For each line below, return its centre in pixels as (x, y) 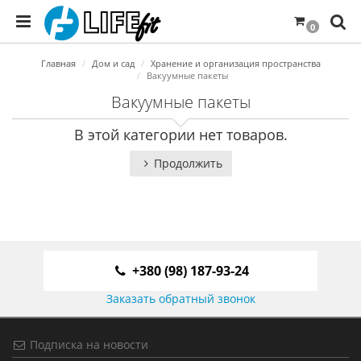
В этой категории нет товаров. (180, 135)
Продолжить (188, 164)
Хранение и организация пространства (235, 64)
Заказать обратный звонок (180, 299)
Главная (58, 64)
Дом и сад (113, 64)
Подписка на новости (87, 345)
